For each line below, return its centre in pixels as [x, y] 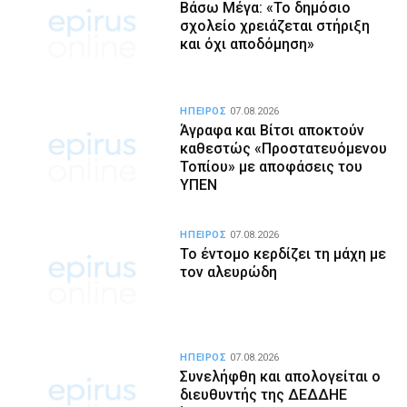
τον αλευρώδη [229, 272]
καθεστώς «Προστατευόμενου [284, 149]
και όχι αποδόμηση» [248, 44]
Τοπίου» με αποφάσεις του [272, 167]
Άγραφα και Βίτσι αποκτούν [273, 131]
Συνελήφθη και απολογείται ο [281, 376]
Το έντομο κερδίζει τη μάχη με [283, 253]
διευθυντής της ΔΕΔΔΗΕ [264, 394]
